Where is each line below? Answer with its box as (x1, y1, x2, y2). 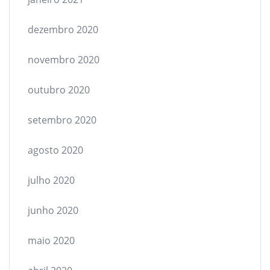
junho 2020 (28, 203, 78, 217)
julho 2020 (28, 173, 75, 187)
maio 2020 (28, 233, 75, 247)
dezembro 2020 (28, 22, 98, 36)
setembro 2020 (28, 113, 96, 127)
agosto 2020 (28, 143, 83, 157)
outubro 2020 (28, 83, 90, 96)
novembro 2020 (28, 52, 99, 66)
